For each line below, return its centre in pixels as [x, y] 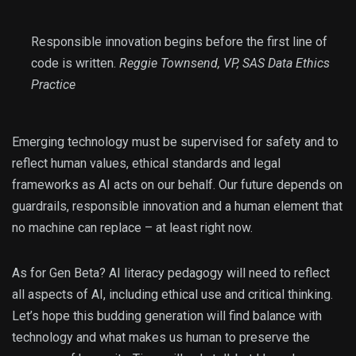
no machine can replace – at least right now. [132, 228]
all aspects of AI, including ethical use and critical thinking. [172, 295]
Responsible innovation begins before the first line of [179, 42]
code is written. [75, 64]
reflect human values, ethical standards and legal [146, 164]
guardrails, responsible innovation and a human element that [177, 207]
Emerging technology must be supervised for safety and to [175, 142]
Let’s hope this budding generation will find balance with [167, 316]
